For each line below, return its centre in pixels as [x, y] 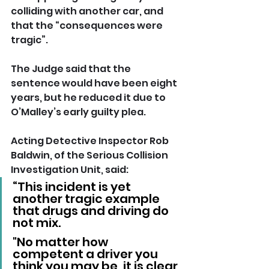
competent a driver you [86, 254]
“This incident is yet [73, 187]
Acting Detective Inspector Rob [91, 141]
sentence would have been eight [95, 83]
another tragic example [87, 199]
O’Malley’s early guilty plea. [78, 112]
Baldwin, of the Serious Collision [90, 156]
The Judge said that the [72, 69]
